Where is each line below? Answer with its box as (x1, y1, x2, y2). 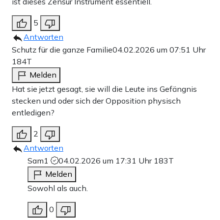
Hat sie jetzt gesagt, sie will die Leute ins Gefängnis (12, 83, 197, 94)
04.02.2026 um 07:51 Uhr (112, 44, 206, 55)
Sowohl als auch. (27, 183, 88, 193)
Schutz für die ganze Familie (12, 44, 112, 55)
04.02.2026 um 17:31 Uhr (58, 155, 154, 165)
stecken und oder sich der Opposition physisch (12, 95, 181, 106)
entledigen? (12, 107, 55, 117)
